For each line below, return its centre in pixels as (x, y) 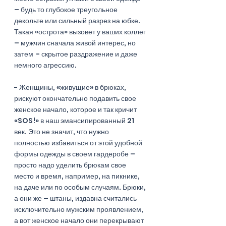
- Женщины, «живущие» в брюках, (71, 87)
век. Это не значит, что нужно (62, 131)
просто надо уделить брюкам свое (71, 165)
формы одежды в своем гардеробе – (75, 154)
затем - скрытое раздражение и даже (76, 54)
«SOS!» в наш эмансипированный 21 (75, 120)
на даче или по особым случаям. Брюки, (81, 187)
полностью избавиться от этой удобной (79, 143)
